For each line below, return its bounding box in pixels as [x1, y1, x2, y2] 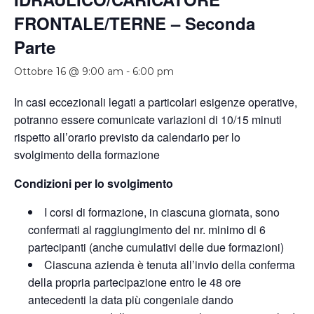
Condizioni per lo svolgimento [14, 175, 173, 192]
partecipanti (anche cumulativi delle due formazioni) [28, 239, 284, 256]
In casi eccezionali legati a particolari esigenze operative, [14, 94, 297, 111]
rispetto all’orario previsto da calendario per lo [14, 129, 240, 146]
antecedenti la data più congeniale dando [28, 292, 233, 308]
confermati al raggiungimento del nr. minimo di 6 [28, 221, 266, 238]
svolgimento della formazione [14, 146, 160, 163]
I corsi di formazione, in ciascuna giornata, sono [44, 204, 280, 221]
